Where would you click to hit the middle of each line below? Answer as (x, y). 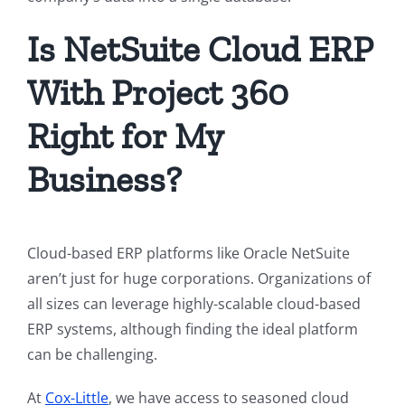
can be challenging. (92, 355)
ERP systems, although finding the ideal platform (193, 330)
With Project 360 (158, 93)
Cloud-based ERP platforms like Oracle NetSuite (188, 254)
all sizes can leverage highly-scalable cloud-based (194, 304)
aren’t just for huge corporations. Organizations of (199, 279)
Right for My (125, 136)
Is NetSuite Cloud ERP (200, 49)
